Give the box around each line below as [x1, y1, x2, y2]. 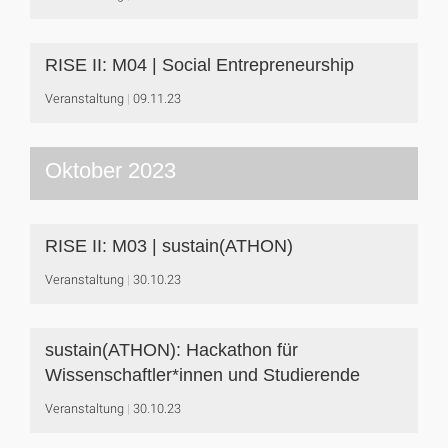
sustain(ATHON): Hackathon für [45, 340, 298, 360]
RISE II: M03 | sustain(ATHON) [45, 236, 293, 256]
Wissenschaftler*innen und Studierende [45, 365, 360, 385]
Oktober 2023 [45, 158, 176, 183]
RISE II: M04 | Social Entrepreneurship [45, 55, 354, 75]
